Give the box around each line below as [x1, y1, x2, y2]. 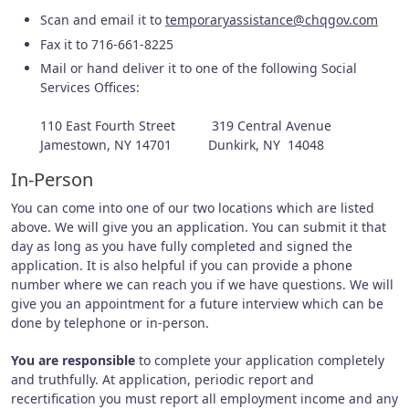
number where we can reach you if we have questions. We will [11, 276, 393, 294]
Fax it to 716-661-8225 [40, 35, 173, 53]
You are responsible [11, 351, 135, 369]
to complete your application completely [135, 351, 384, 369]
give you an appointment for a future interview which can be [11, 295, 383, 313]
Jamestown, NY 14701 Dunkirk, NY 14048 [40, 136, 324, 154]
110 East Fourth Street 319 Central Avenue [40, 117, 331, 135]
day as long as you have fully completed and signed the [11, 237, 352, 256]
